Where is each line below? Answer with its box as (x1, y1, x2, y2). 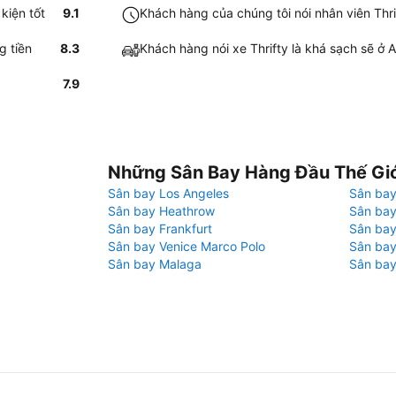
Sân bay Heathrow (108, 203, 215, 218)
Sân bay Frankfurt (108, 221, 212, 236)
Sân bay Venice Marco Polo (108, 239, 265, 254)
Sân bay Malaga (108, 256, 202, 271)
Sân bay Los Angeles (108, 186, 229, 201)
